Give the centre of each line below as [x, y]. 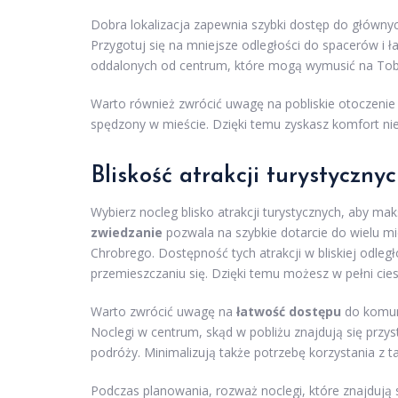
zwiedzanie [127, 233]
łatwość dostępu [289, 312]
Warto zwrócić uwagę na [163, 312]
